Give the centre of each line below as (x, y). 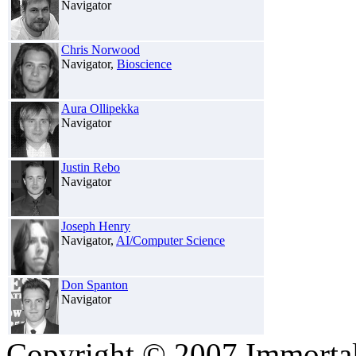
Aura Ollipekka (100, 108)
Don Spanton (95, 284)
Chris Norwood (101, 49)
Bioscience (144, 64)
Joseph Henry (96, 226)
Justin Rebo (91, 167)
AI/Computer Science (170, 240)
